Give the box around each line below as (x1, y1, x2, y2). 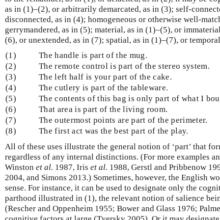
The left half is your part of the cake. (39, 72, 172, 82)
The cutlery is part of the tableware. (39, 82, 168, 92)
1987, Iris (53, 162, 90, 172)
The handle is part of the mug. (39, 50, 147, 60)
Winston (5, 162, 36, 172)
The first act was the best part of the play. (39, 126, 189, 136)
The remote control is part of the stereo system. (39, 61, 210, 71)
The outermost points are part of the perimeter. (39, 115, 208, 125)
